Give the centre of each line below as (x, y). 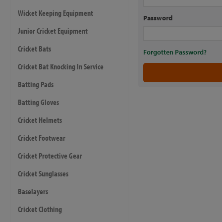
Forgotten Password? (175, 52)
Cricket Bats (34, 48)
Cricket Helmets (40, 120)
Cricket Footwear (42, 138)
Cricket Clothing (40, 209)
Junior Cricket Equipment (53, 30)
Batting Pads (36, 84)
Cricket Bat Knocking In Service (61, 66)
